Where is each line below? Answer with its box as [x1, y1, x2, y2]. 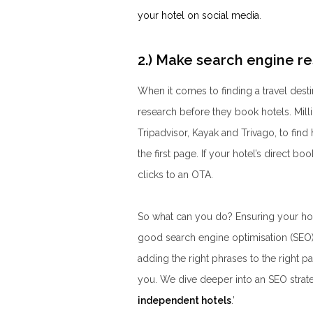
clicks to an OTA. [138, 168, 213, 180]
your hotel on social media [138, 9, 259, 21]
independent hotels [138, 294, 231, 306]
